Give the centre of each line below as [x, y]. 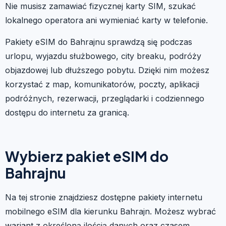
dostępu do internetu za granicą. [67, 112]
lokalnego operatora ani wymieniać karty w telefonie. [106, 20]
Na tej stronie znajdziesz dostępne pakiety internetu [104, 197]
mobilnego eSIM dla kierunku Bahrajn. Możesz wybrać [110, 211]
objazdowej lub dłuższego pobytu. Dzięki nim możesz [107, 70]
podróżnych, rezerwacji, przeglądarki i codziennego [105, 98]
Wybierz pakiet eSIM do [87, 156]
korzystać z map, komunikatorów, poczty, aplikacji [102, 84]
